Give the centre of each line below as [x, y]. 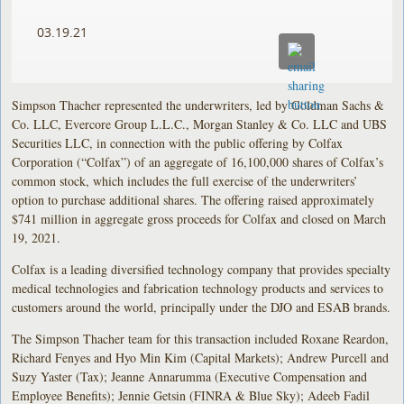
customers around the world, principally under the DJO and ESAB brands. [202, 307]
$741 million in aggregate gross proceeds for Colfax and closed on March [199, 218]
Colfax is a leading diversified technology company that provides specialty [202, 269]
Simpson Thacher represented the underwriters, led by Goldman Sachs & [198, 105]
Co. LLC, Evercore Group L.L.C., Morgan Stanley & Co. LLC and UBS [200, 124]
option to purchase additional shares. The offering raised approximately [193, 199]
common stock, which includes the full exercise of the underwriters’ [185, 180]
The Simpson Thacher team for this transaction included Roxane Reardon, [201, 338]
